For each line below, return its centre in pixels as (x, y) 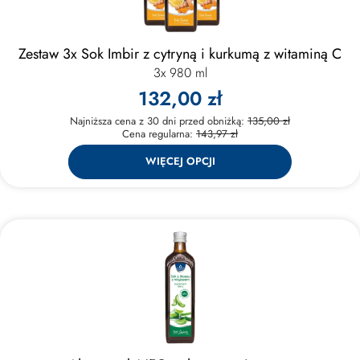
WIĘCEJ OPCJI (180, 162)
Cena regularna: (159, 133)
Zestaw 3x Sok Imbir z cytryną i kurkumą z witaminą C (180, 53)
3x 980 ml (180, 72)
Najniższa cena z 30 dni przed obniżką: (159, 121)
